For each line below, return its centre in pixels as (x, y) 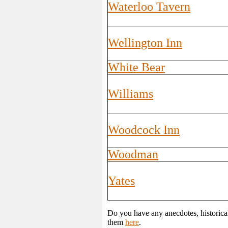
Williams (131, 94)
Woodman (133, 154)
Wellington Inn (145, 43)
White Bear (136, 67)
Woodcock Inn (144, 130)
